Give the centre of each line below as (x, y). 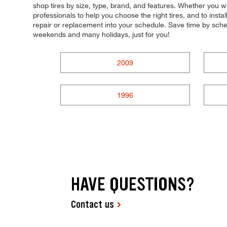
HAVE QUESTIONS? (133, 184)
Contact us (93, 204)
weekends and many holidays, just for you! (102, 34)
